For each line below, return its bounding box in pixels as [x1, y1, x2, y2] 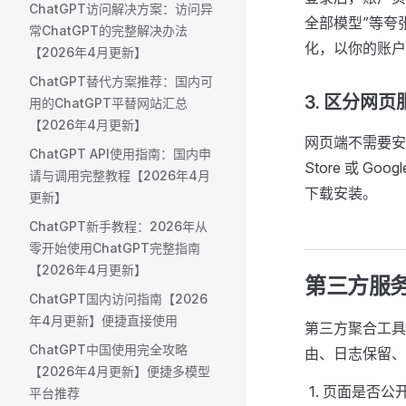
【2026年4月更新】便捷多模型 [29, 363, 210, 379]
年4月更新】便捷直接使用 [29, 313, 178, 328]
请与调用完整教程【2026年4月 [29, 168, 210, 183]
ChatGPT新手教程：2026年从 [29, 218, 208, 234]
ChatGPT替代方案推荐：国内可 [29, 73, 213, 89]
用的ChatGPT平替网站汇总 [29, 95, 188, 111]
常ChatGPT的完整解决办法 [29, 23, 188, 38]
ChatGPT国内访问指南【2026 [29, 291, 208, 306]
